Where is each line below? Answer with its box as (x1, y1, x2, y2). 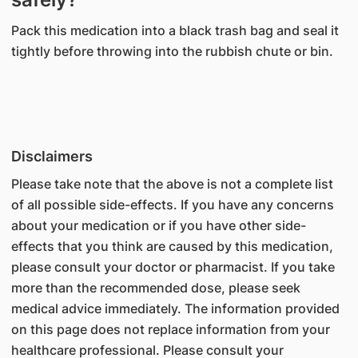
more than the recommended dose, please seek (10, 280, 300, 296)
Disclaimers (10, 148, 93, 165)
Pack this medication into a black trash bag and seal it (10, 22, 339, 38)
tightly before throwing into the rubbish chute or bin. (10, 43, 333, 59)
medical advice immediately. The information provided (10, 300, 340, 316)
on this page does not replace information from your (10, 321, 330, 337)
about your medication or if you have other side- (10, 217, 306, 233)
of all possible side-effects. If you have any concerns (10, 197, 334, 213)
